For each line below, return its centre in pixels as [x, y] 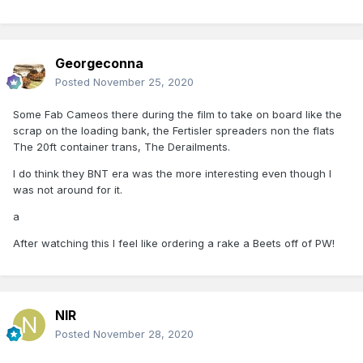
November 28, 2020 [143, 334]
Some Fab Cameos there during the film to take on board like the [177, 115]
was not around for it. [69, 190]
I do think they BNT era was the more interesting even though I [172, 174]
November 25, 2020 [143, 82]
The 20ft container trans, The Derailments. [122, 147]
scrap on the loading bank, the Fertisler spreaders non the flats [174, 131]
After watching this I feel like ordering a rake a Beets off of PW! [177, 243]
